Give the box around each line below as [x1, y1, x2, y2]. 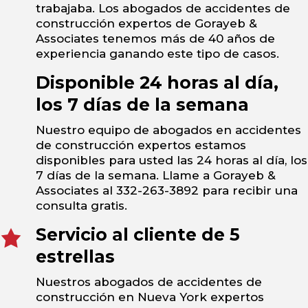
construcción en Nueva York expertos [36, 290, 264, 305]
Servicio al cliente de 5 [36, 224, 240, 245]
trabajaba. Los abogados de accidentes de [36, 1, 290, 16]
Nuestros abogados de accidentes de [36, 275, 262, 289]
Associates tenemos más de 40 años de [36, 32, 275, 46]
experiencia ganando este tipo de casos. [36, 47, 279, 61]
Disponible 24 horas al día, [36, 72, 278, 93]
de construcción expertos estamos [36, 138, 246, 153]
